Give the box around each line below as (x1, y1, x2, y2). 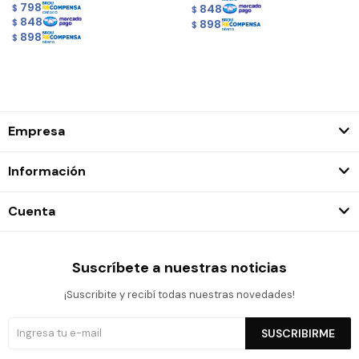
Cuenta (8, 202, 55, 220)
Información (8, 162, 86, 179)
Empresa (8, 122, 65, 139)
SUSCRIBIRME (261, 325, 335, 341)
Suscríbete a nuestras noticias (72, 257, 287, 277)
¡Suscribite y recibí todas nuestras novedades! (64, 287, 295, 301)
